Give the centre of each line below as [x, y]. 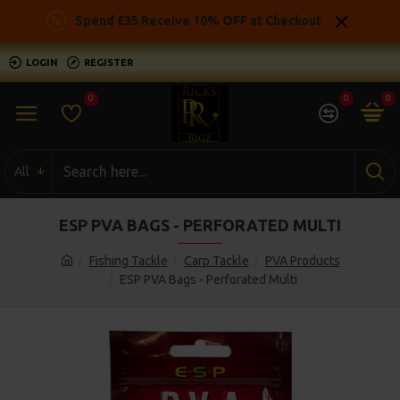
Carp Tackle [216, 261]
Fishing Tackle [128, 261]
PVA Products [302, 261]
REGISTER [108, 62]
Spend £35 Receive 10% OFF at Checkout [198, 21]
